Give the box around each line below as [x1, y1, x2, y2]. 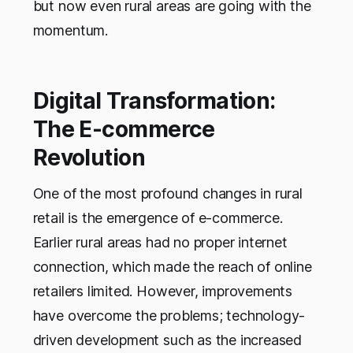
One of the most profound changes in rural [32, 185, 303, 203]
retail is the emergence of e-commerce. [32, 210, 283, 227]
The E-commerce [32, 116, 215, 143]
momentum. [32, 22, 112, 39]
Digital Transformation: [32, 87, 276, 115]
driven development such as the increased [32, 332, 303, 349]
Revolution [32, 144, 146, 172]
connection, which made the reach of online [32, 258, 312, 276]
